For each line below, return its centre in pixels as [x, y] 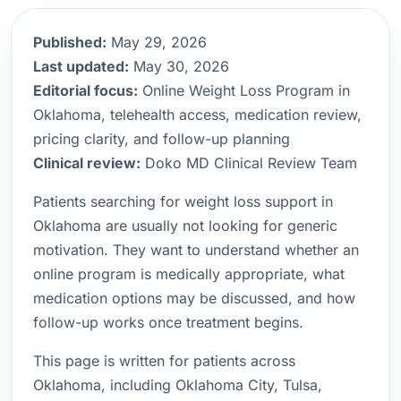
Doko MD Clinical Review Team [249, 163]
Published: [70, 42]
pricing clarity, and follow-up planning [162, 139]
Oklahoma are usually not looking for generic [185, 226]
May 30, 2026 [179, 66]
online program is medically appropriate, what [189, 274]
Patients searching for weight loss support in [183, 201]
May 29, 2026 [157, 42]
